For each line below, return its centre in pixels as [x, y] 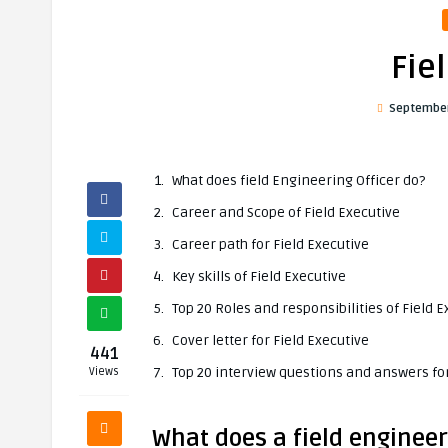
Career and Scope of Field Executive [286, 212]
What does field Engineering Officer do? [298, 180]
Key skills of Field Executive [259, 276]
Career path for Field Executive [270, 244]
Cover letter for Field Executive [270, 340]
